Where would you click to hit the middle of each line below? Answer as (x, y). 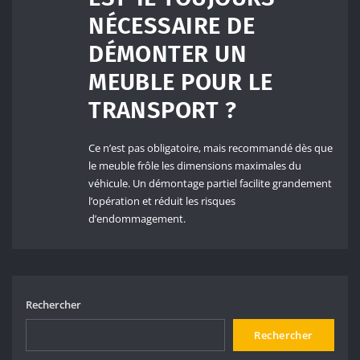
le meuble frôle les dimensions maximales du (195, 166)
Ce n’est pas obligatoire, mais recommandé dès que (211, 148)
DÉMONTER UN (168, 55)
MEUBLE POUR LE (181, 83)
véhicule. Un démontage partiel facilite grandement (211, 184)
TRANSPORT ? (163, 111)
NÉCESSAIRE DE (172, 27)
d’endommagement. (137, 219)
